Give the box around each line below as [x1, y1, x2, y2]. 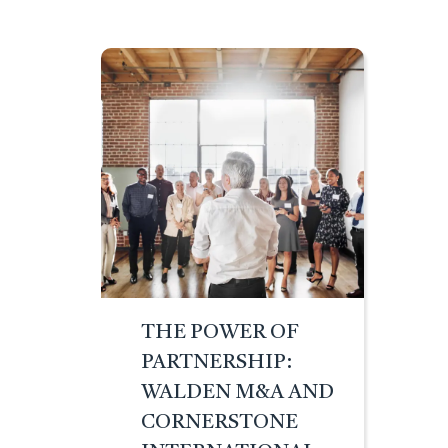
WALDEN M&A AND [140, 382, 334, 403]
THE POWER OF [140, 322, 299, 343]
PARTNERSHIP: [140, 352, 292, 373]
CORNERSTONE [140, 412, 298, 433]
